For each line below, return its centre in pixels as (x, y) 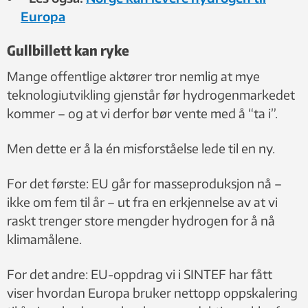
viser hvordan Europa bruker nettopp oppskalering (152, 292)
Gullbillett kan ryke (68, 49)
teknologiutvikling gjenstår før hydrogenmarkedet (151, 94)
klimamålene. (44, 239)
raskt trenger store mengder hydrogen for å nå (141, 220)
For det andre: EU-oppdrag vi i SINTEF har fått (140, 274)
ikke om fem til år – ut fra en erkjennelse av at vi (142, 201)
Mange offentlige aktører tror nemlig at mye (133, 76)
